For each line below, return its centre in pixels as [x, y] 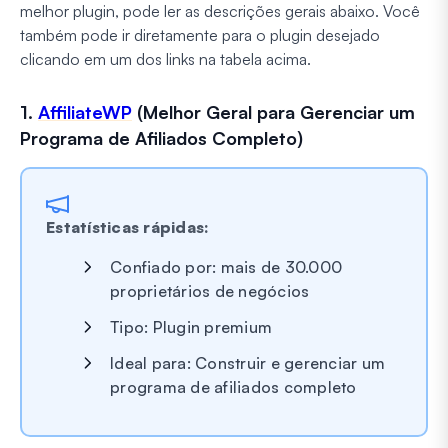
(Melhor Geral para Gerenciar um [273, 111]
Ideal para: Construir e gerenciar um [247, 362]
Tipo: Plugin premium [191, 326]
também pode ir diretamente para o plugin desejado [200, 34]
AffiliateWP [85, 111]
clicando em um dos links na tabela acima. [165, 58]
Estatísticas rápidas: [128, 226]
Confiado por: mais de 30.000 [226, 266]
